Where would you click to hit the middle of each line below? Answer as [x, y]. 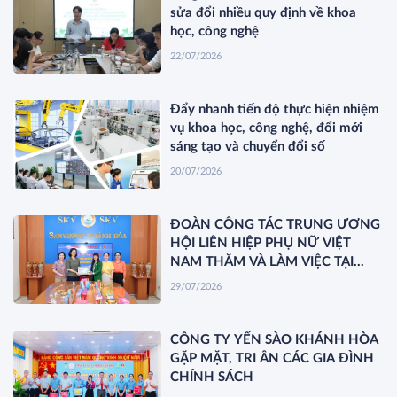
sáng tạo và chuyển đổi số [248, 146]
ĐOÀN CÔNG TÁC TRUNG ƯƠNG [276, 225]
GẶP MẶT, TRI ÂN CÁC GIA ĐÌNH [272, 359]
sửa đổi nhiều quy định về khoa [264, 12]
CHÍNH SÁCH [212, 378]
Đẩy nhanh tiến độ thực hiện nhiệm [275, 109]
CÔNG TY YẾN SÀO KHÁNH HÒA [275, 340]
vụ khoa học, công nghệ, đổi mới [267, 128]
